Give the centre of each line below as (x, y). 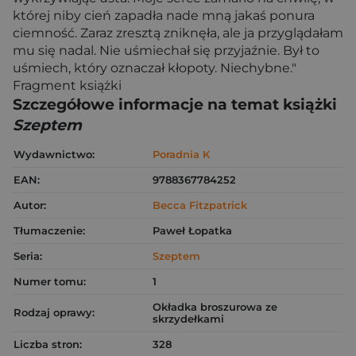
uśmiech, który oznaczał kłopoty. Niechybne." (155, 68)
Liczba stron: (48, 344)
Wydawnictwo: (54, 154)
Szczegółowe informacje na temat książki (175, 104)
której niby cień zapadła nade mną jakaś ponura (164, 15)
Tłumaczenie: (49, 230)
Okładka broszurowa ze (215, 307)
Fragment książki (67, 85)
